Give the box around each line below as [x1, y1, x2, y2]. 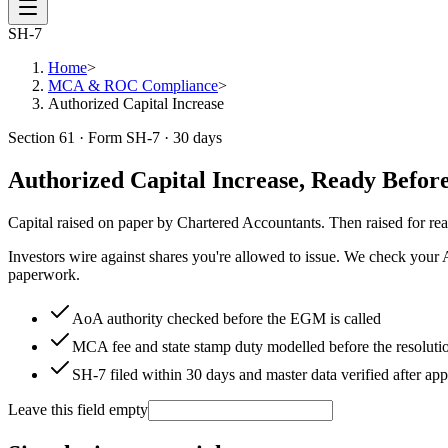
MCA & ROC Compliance [48, 77, 218, 94]
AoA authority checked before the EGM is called [72, 309, 381, 327]
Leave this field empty [8, 400, 148, 418]
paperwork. [8, 265, 80, 283]
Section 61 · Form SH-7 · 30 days [8, 129, 222, 146]
